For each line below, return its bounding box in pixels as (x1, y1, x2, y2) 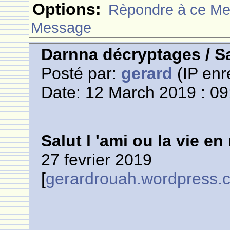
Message (31, 19, 92, 36)
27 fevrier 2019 (41, 150, 152, 169)
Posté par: (41, 64, 122, 83)
